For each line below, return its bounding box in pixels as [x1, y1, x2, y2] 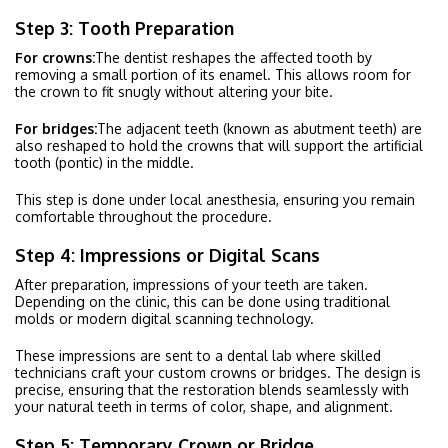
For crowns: [15, 48, 95, 66]
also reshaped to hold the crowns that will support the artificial [15, 136, 423, 154]
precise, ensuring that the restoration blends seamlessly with [15, 380, 409, 398]
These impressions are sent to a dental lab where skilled [15, 346, 381, 364]
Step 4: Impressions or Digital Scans [15, 243, 320, 266]
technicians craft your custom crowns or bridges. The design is [15, 363, 421, 381]
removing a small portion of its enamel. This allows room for [15, 65, 411, 83]
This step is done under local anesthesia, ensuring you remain [15, 190, 415, 208]
